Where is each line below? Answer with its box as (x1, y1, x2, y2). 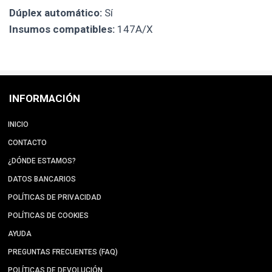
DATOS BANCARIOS (8, 175, 76, 184)
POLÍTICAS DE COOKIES (8, 211, 89, 220)
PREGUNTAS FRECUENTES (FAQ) (8, 248, 118, 257)
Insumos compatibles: (9, 23, 115, 36)
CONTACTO (8, 138, 47, 148)
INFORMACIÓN (9, 92, 80, 105)
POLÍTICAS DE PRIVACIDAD (8, 193, 101, 202)
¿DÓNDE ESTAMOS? (8, 157, 76, 166)
